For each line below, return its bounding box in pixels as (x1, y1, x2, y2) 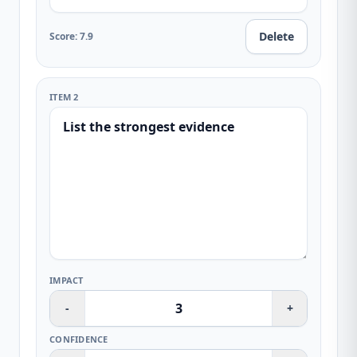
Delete (259, 29, 294, 44)
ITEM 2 (49, 91, 79, 103)
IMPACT (49, 274, 84, 286)
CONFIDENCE (49, 333, 108, 345)
